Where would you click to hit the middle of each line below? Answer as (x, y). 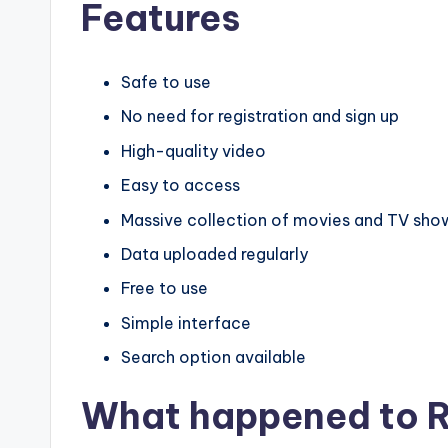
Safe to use (166, 82)
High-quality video (193, 150)
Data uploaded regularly (214, 253)
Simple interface (186, 322)
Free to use (164, 288)
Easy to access (180, 185)
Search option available (213, 357)
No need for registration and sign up (260, 116)
